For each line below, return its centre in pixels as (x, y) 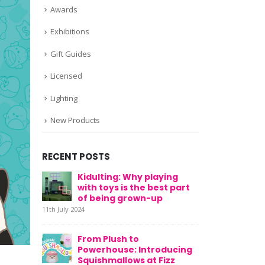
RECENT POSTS (76, 156)
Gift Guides (71, 54)
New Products (75, 120)
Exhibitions (70, 32)
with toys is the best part (134, 187)
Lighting (64, 98)
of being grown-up (120, 198)
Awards (64, 9)
